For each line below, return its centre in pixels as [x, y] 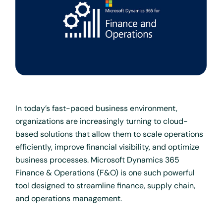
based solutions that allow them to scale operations [110, 134]
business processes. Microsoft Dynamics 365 [98, 160]
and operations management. [70, 199]
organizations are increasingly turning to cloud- [102, 121]
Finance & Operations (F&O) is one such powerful [105, 173]
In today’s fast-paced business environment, [97, 109]
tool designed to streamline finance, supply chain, [106, 186]
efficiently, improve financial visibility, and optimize [108, 147]
